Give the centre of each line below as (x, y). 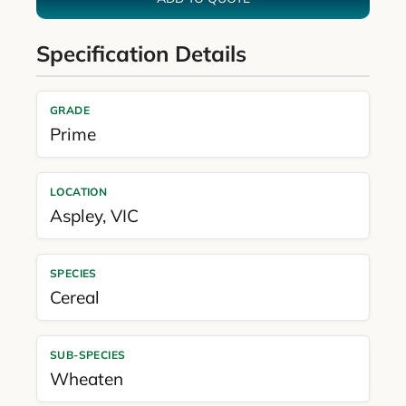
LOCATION (78, 191)
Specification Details (141, 53)
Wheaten (86, 378)
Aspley (76, 215)
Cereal (74, 297)
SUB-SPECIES (87, 354)
